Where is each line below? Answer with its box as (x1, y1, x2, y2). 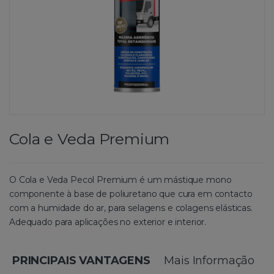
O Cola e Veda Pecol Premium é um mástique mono (9, 174, 232, 185)
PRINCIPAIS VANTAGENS (12, 253, 150, 267)
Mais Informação (164, 253, 255, 267)
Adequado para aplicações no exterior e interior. (9, 216, 207, 228)
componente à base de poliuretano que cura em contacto (9, 188, 253, 199)
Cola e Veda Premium (9, 129, 170, 148)
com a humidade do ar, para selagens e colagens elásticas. (9, 202, 253, 213)
